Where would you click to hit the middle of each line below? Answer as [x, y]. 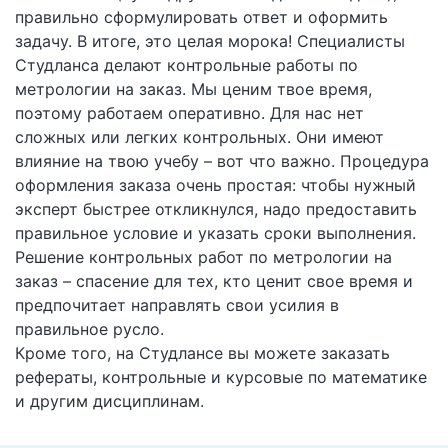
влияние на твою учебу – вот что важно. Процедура [222, 161]
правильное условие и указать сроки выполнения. [215, 233]
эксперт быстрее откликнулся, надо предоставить [216, 209]
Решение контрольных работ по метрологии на [203, 257]
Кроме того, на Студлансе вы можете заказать [202, 353]
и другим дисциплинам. [109, 401]
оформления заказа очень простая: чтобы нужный [215, 185]
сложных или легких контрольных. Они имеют [199, 137]
